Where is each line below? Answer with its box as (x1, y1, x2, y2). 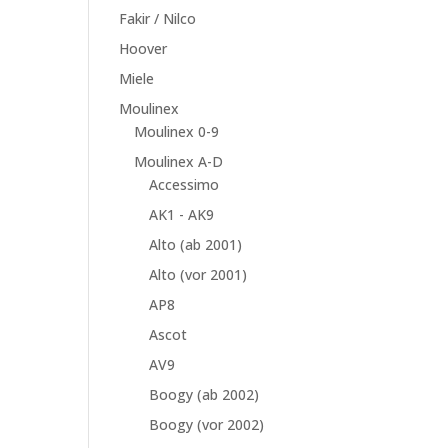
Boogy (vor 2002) (149, 415, 265, 434)
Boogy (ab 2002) (149, 385, 260, 404)
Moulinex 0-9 (134, 122, 220, 141)
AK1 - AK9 (149, 205, 215, 224)
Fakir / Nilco (119, 9, 197, 28)
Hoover (119, 39, 168, 58)
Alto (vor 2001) (149, 265, 248, 284)
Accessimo (149, 175, 220, 194)
